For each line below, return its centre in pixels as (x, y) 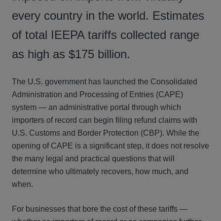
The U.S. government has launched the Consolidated (105, 82)
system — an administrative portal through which (96, 107)
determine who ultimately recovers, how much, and (100, 171)
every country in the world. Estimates (108, 16)
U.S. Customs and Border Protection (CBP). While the (106, 133)
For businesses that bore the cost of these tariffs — (100, 209)
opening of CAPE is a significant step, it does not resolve (110, 146)
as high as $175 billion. (71, 54)
